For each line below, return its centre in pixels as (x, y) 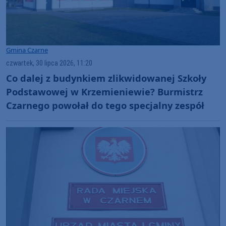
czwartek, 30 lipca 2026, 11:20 (49, 63)
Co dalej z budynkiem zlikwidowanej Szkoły (106, 78)
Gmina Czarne (27, 50)
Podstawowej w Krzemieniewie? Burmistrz (104, 92)
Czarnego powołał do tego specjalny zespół (105, 105)
